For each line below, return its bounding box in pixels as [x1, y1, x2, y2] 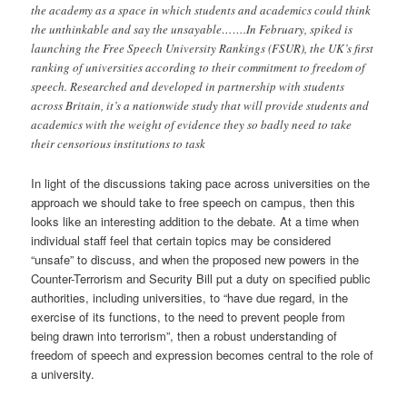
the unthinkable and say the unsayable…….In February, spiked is [31, 21, 353, 38]
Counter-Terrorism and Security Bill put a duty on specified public [31, 269, 372, 287]
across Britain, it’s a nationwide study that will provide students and [31, 97, 370, 114]
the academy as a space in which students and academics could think [31, 2, 372, 19]
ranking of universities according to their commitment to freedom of [31, 59, 366, 76]
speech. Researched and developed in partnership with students [31, 78, 345, 95]
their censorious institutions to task [31, 135, 206, 153]
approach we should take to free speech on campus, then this [31, 193, 356, 211]
